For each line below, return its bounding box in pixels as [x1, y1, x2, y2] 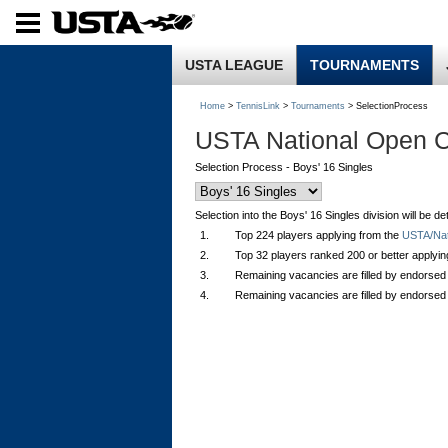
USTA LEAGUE [185, 57, 283, 73]
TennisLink [236, 101, 280, 111]
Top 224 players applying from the [235, 229, 402, 242]
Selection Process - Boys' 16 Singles [195, 161, 373, 173]
